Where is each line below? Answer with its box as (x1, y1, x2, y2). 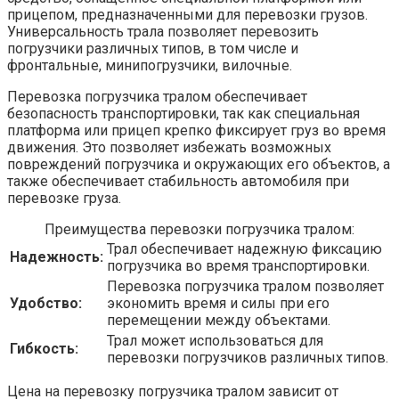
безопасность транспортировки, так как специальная (7, 105, 360, 123)
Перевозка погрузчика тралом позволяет (107, 278, 384, 296)
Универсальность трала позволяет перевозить (7, 23, 319, 41)
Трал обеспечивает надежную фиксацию (107, 240, 382, 258)
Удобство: (10, 295, 82, 313)
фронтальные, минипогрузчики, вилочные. (7, 57, 292, 75)
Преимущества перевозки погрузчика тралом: (45, 221, 354, 239)
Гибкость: (10, 340, 78, 358)
